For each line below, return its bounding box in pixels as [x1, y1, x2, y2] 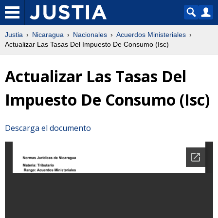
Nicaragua [32, 31, 64, 38]
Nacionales [73, 31, 107, 38]
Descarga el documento [5, 122, 91, 133]
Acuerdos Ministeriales [116, 31, 186, 38]
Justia [5, 31, 23, 38]
